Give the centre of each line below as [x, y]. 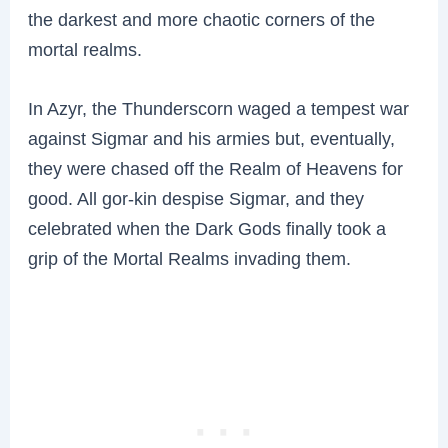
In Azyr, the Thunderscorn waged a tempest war [219, 109]
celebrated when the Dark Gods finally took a [207, 229]
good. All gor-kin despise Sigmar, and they [196, 199]
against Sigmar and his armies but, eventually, [212, 139]
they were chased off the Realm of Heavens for [216, 169]
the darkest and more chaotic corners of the [202, 19]
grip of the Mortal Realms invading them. [190, 259]
